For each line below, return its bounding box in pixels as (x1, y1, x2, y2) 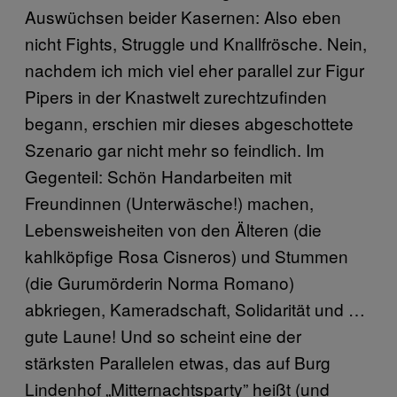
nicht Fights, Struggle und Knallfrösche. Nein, (25, 31, 367, 56)
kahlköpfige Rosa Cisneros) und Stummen (25, 244, 348, 269)
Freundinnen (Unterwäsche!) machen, (25, 191, 314, 215)
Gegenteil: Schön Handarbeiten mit (25, 164, 292, 189)
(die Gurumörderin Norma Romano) (25, 270, 294, 295)
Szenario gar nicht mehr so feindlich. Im (25, 137, 324, 162)
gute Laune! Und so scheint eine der (25, 323, 301, 348)
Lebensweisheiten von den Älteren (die (25, 217, 322, 242)
